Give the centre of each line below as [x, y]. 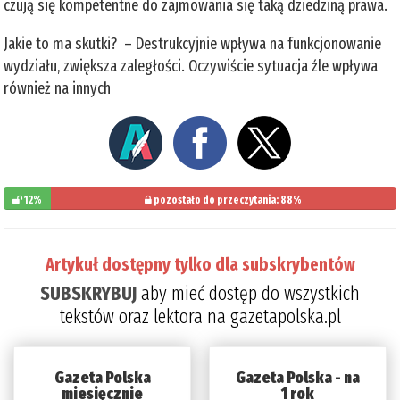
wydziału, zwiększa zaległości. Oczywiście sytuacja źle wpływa [191, 66]
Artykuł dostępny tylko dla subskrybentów [200, 264]
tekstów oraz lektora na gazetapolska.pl [200, 316]
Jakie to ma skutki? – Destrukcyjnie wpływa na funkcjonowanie [193, 43]
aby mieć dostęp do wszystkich [248, 293]
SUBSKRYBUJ [88, 293]
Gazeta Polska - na [297, 377]
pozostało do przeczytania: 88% [227, 200]
